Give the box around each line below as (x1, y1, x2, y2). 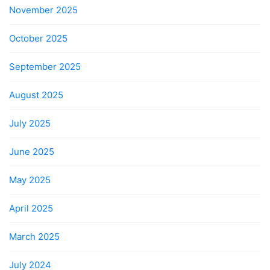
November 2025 (9, 4, 78, 16)
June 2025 (9, 145, 54, 157)
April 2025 (9, 202, 53, 214)
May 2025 (9, 174, 51, 186)
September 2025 (9, 60, 81, 72)
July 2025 (9, 117, 51, 129)
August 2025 (9, 89, 63, 101)
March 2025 (9, 230, 60, 242)
